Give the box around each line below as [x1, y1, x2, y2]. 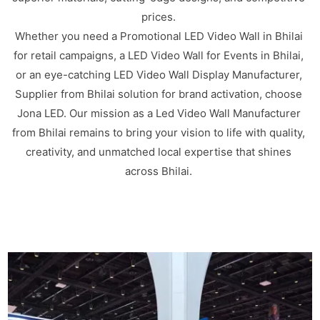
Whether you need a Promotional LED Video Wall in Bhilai [14, 29, 303, 43]
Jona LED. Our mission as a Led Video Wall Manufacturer [16, 106, 301, 120]
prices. [141, 9, 176, 24]
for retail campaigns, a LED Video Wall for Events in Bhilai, [14, 48, 304, 62]
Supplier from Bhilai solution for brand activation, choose [15, 86, 303, 101]
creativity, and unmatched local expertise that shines [26, 144, 292, 159]
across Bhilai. [125, 164, 193, 178]
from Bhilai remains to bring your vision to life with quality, [12, 125, 306, 139]
